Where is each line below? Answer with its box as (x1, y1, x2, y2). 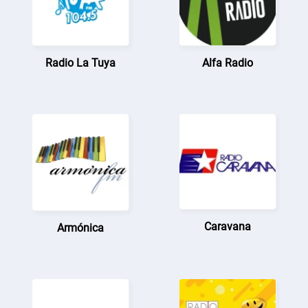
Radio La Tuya (45, 56, 116, 69)
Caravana (203, 219, 251, 233)
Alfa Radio (201, 56, 253, 69)
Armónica (57, 221, 104, 234)
